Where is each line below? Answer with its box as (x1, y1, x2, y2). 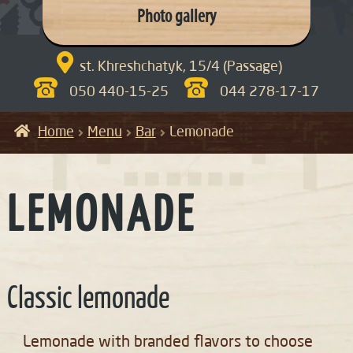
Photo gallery (137, 8, 216, 28)
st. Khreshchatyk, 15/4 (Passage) (80, 60, 283, 75)
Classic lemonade (6, 285, 169, 315)
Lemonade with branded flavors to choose (22, 335, 313, 351)
